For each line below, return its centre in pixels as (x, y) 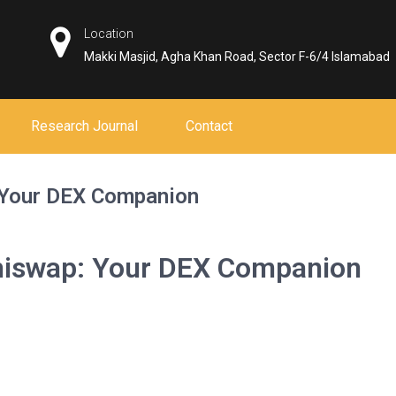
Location (109, 34)
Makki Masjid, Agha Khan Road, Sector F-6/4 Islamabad (237, 57)
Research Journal (84, 126)
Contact (209, 126)
